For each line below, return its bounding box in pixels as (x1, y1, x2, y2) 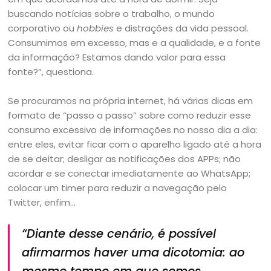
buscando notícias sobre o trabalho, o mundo (8, 7, 215, 20)
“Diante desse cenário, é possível (22, 226, 217, 242)
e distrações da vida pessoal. (114, 22, 249, 34)
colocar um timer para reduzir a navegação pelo (8, 181, 227, 194)
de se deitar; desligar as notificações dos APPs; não (8, 152, 241, 165)
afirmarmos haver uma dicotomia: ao (22, 244, 245, 261)
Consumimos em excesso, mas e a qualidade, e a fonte (8, 36, 261, 49)
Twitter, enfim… (8, 196, 76, 209)
